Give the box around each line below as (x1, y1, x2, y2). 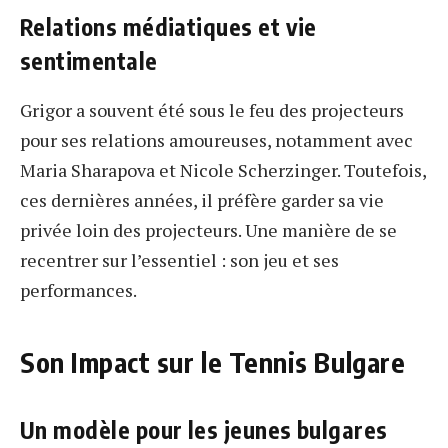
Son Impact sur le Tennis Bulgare (20, 344, 406, 379)
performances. (20, 278, 137, 303)
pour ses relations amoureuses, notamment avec (20, 128, 413, 153)
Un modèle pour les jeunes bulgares (20, 415, 388, 445)
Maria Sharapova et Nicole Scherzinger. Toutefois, (20, 158, 426, 183)
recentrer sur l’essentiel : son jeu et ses (20, 248, 339, 273)
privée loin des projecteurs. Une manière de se (20, 218, 397, 243)
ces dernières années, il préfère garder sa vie (20, 188, 384, 213)
